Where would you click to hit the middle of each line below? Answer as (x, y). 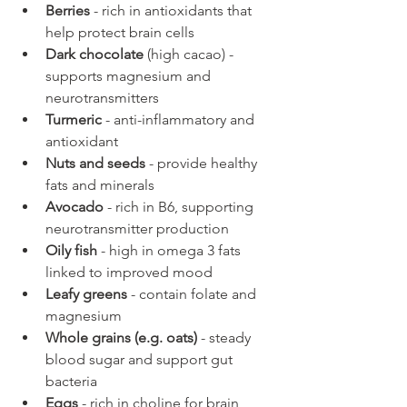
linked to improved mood (129, 272)
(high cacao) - (190, 54)
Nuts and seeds (95, 163)
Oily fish (71, 250)
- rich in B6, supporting (180, 206)
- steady (226, 337)
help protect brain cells (120, 32)
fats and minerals (100, 184)
